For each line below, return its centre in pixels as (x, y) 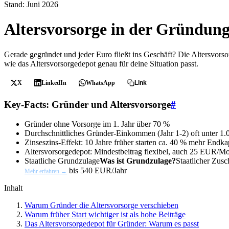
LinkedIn (54, 83)
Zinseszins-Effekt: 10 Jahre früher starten (91, 143)
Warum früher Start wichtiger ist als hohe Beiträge (105, 215)
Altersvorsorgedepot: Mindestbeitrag (84, 152)
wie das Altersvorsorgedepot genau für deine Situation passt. (101, 63)
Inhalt (13, 188)
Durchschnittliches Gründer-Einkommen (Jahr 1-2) (108, 133)
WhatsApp (100, 83)
